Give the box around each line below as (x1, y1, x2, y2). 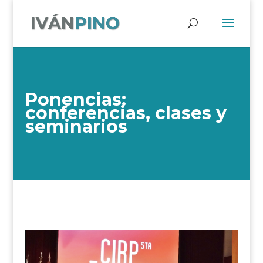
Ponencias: (25, 89, 126, 110)
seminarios (25, 116, 127, 137)
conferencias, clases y (25, 102, 227, 124)
